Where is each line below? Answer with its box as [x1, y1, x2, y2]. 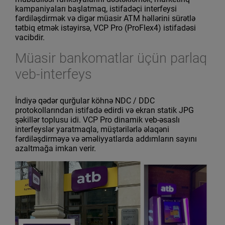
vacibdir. [15, 33, 45, 43]
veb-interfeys [15, 66, 92, 83]
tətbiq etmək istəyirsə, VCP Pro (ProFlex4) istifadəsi [15, 23, 196, 33]
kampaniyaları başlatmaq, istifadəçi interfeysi [15, 4, 177, 14]
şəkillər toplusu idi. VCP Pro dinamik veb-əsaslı [15, 115, 180, 125]
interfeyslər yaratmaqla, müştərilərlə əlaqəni [15, 124, 169, 134]
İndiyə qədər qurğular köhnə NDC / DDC [15, 95, 155, 105]
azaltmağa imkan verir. [15, 143, 96, 153]
